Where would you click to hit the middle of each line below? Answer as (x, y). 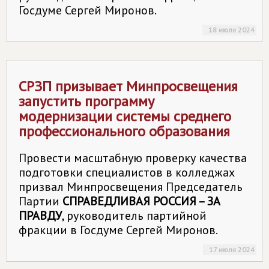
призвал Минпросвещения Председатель (131, 187)
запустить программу (86, 101)
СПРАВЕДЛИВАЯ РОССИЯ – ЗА (141, 201)
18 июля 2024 (231, 30)
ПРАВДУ (40, 216)
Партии (41, 201)
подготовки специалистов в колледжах (127, 172)
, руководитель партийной (134, 216)
